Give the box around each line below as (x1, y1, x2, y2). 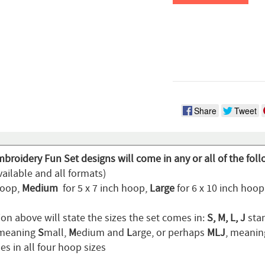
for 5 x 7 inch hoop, (60, 182, 150, 196)
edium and (76, 226, 127, 240)
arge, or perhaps (131, 226, 207, 240)
